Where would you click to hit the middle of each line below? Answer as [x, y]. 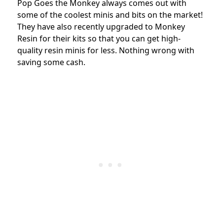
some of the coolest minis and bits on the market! [110, 15]
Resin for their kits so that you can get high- [99, 38]
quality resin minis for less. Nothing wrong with [106, 50]
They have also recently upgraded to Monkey [101, 26]
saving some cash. [51, 62]
